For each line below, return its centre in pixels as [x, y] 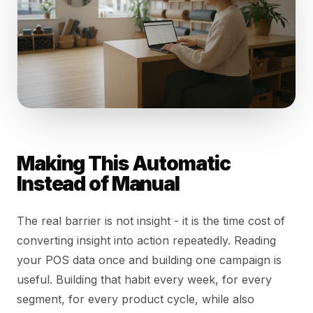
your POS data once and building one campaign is [149, 260]
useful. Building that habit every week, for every [144, 279]
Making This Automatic [124, 163]
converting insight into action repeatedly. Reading [146, 240]
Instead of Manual [98, 183]
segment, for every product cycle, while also [136, 299]
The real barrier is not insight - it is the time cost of [151, 220]
